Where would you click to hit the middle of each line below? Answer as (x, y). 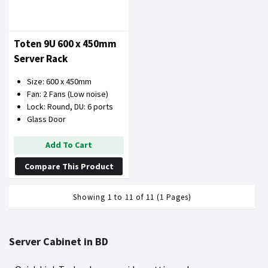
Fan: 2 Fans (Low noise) (68, 94)
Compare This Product (69, 166)
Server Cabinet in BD (59, 241)
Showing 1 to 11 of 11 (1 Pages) (132, 197)
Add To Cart (69, 144)
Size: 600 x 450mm (59, 81)
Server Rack (41, 58)
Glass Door (46, 119)
